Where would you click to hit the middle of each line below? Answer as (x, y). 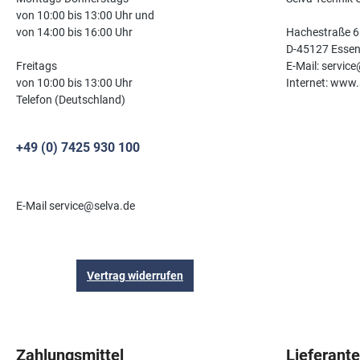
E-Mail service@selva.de (76, 206)
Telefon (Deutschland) (71, 100)
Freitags (37, 66)
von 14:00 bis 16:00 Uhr (74, 33)
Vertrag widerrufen (135, 276)
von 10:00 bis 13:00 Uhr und (85, 16)
